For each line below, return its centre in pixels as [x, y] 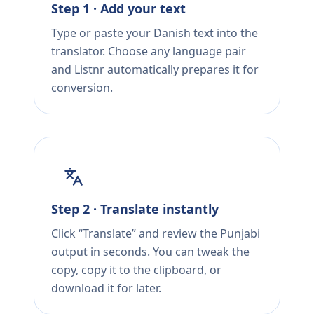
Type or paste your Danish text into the [155, 33]
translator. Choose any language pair [149, 52]
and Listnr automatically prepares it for [155, 70]
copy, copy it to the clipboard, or [136, 270]
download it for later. [106, 288]
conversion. [82, 88]
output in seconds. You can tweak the [150, 252]
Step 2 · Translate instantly [135, 209]
